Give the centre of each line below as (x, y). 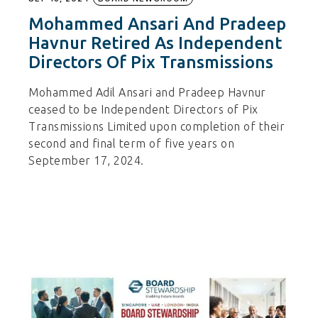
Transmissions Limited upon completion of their (157, 127)
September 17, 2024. (86, 161)
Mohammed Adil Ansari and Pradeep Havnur (147, 93)
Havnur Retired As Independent (155, 43)
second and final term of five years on (132, 144)
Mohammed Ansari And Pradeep (158, 24)
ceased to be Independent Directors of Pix (143, 110)
